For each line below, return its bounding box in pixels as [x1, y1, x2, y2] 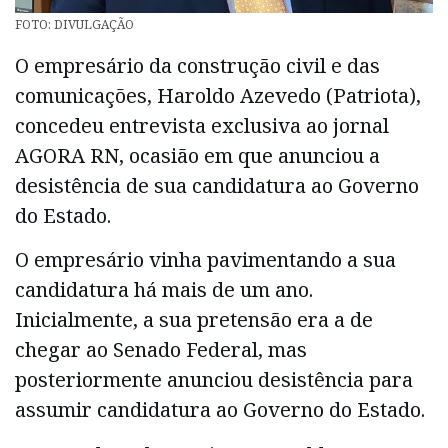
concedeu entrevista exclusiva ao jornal [15, 111, 389, 139]
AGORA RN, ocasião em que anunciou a [15, 141, 380, 169]
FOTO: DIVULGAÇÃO [15, 15, 134, 33]
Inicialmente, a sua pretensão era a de [15, 306, 373, 334]
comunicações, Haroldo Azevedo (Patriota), [15, 81, 421, 109]
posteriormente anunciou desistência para [15, 366, 413, 394]
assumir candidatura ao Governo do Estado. [15, 396, 425, 424]
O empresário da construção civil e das [15, 51, 380, 79]
